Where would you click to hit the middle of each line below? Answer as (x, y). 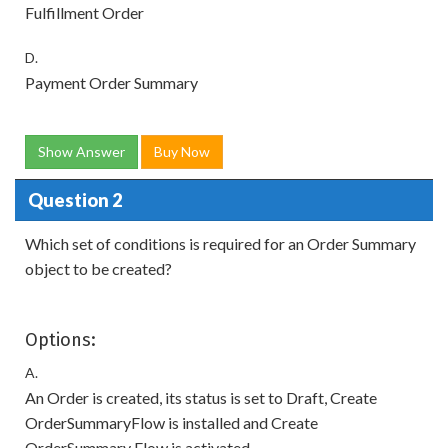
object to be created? (98, 268)
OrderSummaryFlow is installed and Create (171, 422)
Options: (60, 340)
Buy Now (182, 151)
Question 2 (74, 199)
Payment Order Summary (111, 82)
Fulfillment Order (84, 12)
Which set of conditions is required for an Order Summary (220, 243)
